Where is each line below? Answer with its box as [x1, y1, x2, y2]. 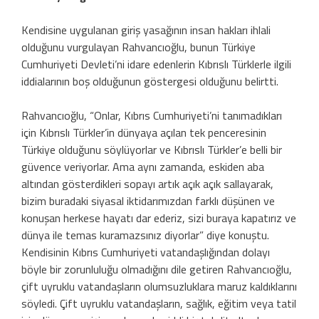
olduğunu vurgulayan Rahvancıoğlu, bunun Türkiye [21, 38, 256, 56]
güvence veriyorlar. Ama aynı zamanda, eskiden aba [21, 157, 264, 175]
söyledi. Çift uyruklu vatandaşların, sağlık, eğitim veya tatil [21, 294, 296, 312]
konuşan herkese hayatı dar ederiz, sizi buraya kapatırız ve [21, 209, 296, 226]
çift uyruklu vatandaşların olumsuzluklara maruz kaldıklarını [21, 277, 297, 295]
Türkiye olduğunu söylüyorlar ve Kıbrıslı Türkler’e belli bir [21, 140, 282, 158]
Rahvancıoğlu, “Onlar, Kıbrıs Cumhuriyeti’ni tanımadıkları [21, 106, 282, 124]
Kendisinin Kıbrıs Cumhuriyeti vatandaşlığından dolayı [21, 243, 270, 261]
